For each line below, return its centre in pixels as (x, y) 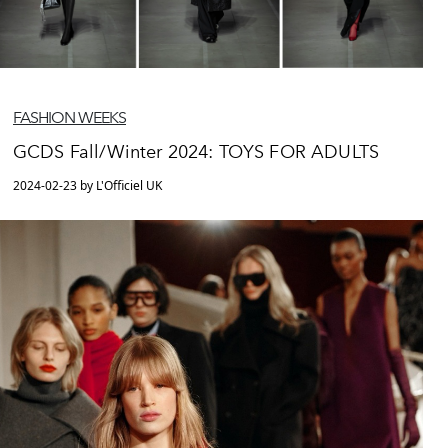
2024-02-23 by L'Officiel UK (87, 186)
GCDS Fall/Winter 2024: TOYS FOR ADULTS (196, 152)
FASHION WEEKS (69, 118)
